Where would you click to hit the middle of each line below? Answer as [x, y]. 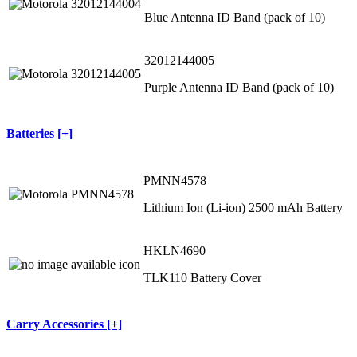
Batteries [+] [39, 134]
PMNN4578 [175, 180]
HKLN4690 [175, 250]
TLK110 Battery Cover [202, 277]
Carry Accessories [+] [64, 324]
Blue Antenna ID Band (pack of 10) [235, 18]
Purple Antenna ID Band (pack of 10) [239, 88]
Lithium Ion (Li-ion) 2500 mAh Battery [243, 207]
